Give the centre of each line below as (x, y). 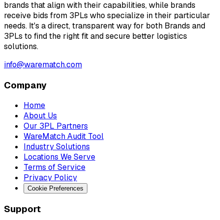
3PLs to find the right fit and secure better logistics (96, 36)
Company (25, 85)
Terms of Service (55, 167)
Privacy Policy (50, 178)
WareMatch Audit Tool (64, 137)
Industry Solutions (57, 147)
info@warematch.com (43, 65)
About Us (40, 116)
